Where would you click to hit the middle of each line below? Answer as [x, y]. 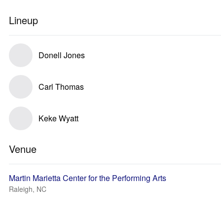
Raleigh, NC [28, 189]
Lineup [23, 20]
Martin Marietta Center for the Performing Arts [88, 178]
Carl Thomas [61, 87]
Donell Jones [62, 55]
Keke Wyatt [58, 118]
